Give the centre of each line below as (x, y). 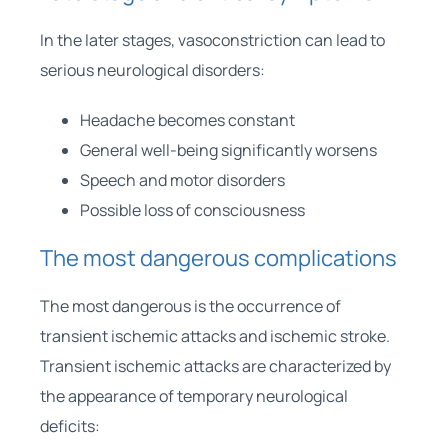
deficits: (69, 425)
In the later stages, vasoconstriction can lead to (212, 39)
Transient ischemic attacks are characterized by (215, 365)
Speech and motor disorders (182, 179)
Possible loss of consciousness (192, 209)
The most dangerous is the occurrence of (190, 305)
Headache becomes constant (187, 119)
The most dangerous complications (218, 257)
